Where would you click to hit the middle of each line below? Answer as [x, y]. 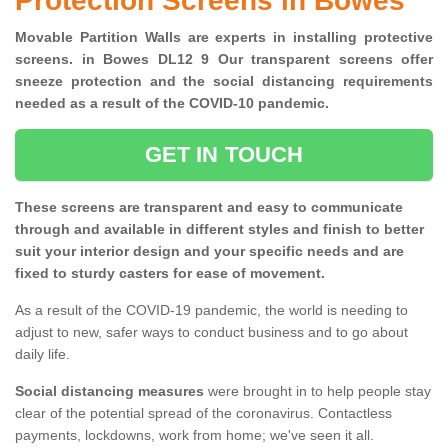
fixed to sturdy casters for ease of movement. [170, 273]
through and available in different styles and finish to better [219, 229]
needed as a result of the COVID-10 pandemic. [176, 103]
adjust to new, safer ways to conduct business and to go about [211, 332]
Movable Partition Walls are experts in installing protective [224, 37]
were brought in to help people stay [317, 391]
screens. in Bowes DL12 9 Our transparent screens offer [224, 59]
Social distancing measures [109, 391]
